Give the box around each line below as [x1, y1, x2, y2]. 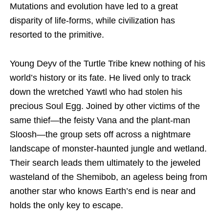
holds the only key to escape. [10, 200, 123, 210]
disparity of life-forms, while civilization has [10, 15, 175, 25]
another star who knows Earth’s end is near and [10, 186, 196, 196]
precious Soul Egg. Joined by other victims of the [10, 101, 200, 111]
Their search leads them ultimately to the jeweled [10, 157, 200, 168]
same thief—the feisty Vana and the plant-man [10, 115, 190, 125]
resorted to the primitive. [10, 29, 104, 40]
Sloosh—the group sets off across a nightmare [10, 129, 191, 139]
